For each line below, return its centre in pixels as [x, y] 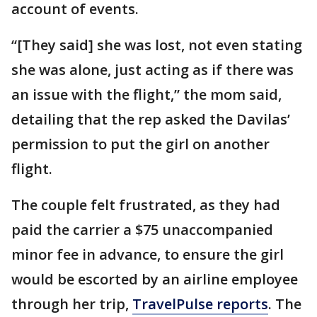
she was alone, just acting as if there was [152, 70]
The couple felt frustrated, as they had [146, 205]
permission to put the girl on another [140, 144]
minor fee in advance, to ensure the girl [148, 254]
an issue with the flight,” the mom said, [146, 94]
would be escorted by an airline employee [155, 279]
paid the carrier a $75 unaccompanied [142, 230]
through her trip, [72, 304]
